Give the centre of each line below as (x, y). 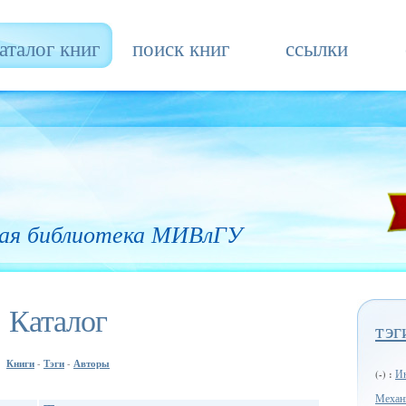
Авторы (92, 363)
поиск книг (180, 48)
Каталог (58, 319)
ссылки (316, 48)
